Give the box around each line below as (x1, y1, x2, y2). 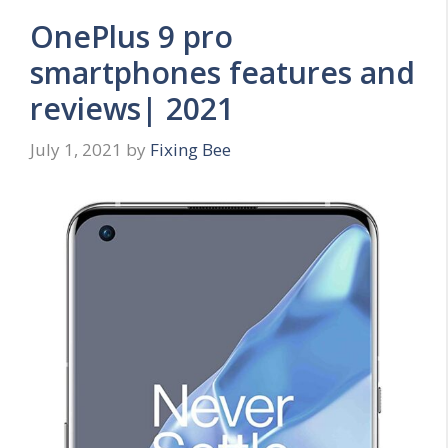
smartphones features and (30, 51, 415, 93)
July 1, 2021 (30, 138, 122, 162)
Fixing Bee (150, 138, 231, 162)
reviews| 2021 (30, 87, 234, 129)
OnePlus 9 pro (30, 15, 233, 57)
